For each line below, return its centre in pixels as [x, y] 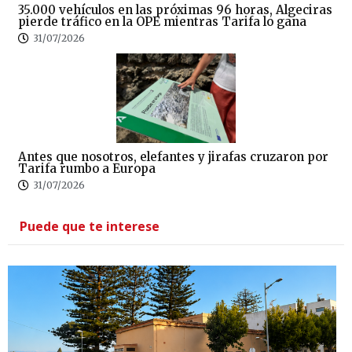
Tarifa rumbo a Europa [87, 169]
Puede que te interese [90, 227]
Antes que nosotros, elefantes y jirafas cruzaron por [173, 157]
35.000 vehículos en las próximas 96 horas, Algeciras [175, 10]
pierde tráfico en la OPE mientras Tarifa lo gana [162, 22]
